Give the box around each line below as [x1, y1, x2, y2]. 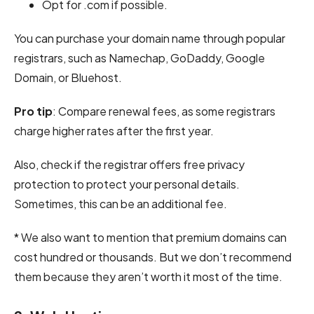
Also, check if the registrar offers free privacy [14, 157, 245, 172]
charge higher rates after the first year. [14, 123, 214, 139]
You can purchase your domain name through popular [14, 31, 285, 46]
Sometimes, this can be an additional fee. [14, 196, 227, 212]
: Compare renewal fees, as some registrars [53, 104, 275, 119]
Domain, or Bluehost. [14, 70, 122, 86]
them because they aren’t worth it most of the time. [14, 269, 282, 285]
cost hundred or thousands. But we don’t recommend [14, 250, 292, 265]
